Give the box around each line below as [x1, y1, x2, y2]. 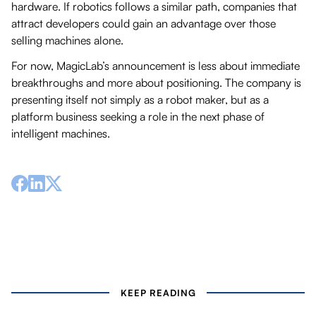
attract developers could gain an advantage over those [11, 16, 276, 30]
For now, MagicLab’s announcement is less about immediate [11, 58, 300, 73]
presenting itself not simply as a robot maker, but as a [11, 92, 269, 107]
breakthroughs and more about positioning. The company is [11, 75, 301, 90]
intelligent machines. [11, 126, 110, 140]
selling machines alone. [11, 32, 123, 47]
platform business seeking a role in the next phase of [11, 109, 265, 123]
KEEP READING [120, 286, 196, 298]
